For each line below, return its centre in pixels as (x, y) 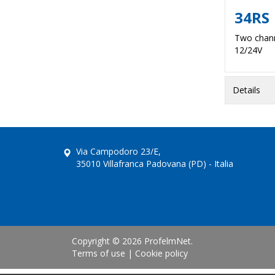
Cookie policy (161, 253)
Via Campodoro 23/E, (118, 151)
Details (246, 90)
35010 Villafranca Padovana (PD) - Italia (155, 163)
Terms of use (99, 253)
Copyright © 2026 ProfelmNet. (132, 241)
